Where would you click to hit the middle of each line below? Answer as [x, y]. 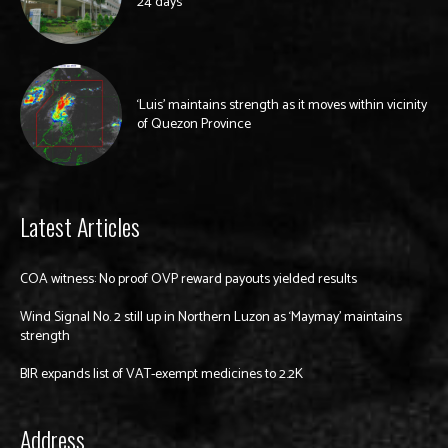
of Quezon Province [194, 125]
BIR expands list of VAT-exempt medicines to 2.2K [161, 375]
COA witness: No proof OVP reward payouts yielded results [188, 280]
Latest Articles [80, 226]
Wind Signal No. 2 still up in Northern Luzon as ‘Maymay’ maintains [211, 318]
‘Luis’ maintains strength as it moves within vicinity [282, 106]
